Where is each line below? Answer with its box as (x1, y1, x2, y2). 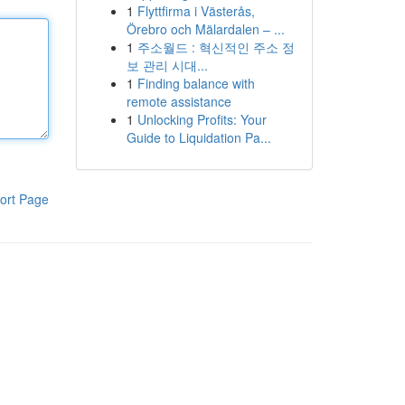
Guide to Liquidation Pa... (126, 128, 271, 146)
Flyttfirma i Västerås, (137, 2, 255, 20)
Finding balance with (137, 74, 255, 92)
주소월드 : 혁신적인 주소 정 (137, 38, 295, 56)
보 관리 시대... (126, 56, 208, 74)
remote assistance (126, 92, 231, 110)
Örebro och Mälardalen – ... (126, 20, 285, 38)
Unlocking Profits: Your (137, 110, 267, 128)
